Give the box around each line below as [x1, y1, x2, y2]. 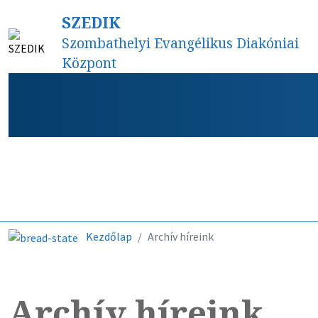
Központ [61, 53, 116, 72]
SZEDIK [61, 12, 121, 33]
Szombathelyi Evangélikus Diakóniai [61, 33, 299, 53]
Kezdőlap [86, 229, 132, 243]
